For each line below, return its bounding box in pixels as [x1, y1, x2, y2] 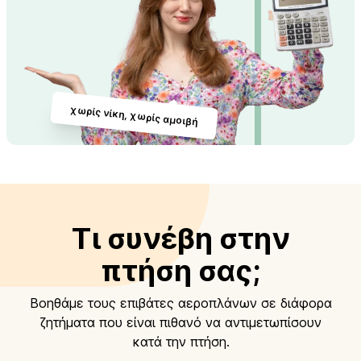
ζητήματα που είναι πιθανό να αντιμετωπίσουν [39, 313, 322, 330]
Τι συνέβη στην [71, 220, 290, 256]
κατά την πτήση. [131, 333, 230, 350]
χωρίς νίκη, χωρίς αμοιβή [70, 103, 198, 129]
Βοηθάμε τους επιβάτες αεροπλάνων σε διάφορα [29, 294, 332, 311]
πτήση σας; [100, 252, 261, 288]
